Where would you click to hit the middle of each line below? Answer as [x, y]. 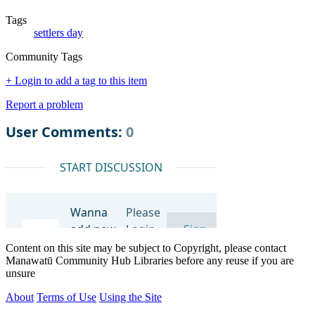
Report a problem [44, 104]
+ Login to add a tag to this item [76, 80]
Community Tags [44, 56]
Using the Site [130, 297]
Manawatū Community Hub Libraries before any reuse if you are [150, 260]
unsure [20, 273]
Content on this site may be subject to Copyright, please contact [146, 247]
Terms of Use [66, 297]
